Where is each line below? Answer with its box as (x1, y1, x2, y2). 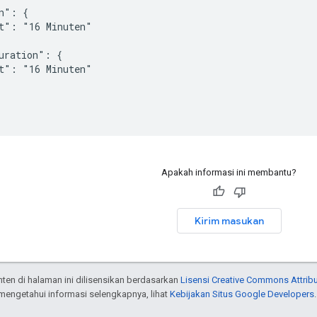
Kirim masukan (194, 214, 264, 227)
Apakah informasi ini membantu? (161, 166, 296, 178)
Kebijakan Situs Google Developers (170, 288, 314, 299)
